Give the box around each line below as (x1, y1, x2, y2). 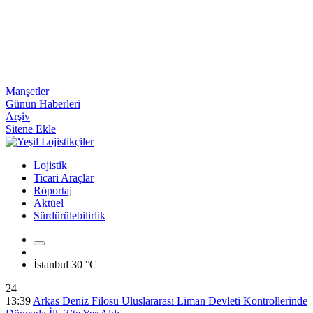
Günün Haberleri (6, 98, 80, 110)
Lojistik (34, 159, 67, 171)
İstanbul (34, 259, 71, 270)
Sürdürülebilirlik (34, 210, 105, 221)
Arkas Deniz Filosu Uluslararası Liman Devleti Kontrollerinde (33, 295, 307, 307)
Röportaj (34, 184, 72, 196)
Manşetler (6, 85, 49, 97)
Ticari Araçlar (34, 172, 94, 184)
